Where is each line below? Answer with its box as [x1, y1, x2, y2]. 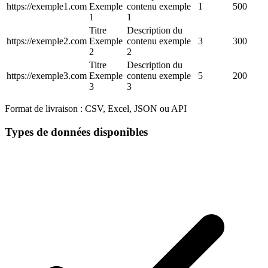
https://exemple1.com [7, 1, 87, 11]
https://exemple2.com [7, 36, 87, 46]
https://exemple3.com [7, 71, 87, 81]
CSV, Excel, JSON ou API [83, 103, 187, 114]
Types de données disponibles [5, 125, 148, 138]
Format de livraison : [5, 103, 83, 114]
